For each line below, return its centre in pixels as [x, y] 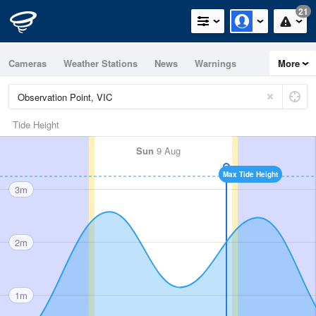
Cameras [28, 63]
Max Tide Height [250, 174]
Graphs [65, 88]
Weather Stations [101, 63]
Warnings [215, 63]
